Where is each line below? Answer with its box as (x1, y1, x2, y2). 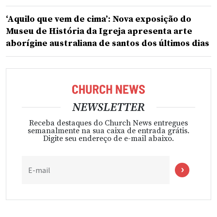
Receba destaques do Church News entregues (29, 118, 188, 128)
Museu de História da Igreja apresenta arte (6, 26, 192, 37)
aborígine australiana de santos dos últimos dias (6, 38, 209, 49)
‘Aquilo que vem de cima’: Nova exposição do (6, 14, 191, 25)
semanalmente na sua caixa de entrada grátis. (28, 125, 189, 136)
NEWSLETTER (72, 100, 145, 115)
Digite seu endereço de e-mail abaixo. (43, 133, 174, 143)
